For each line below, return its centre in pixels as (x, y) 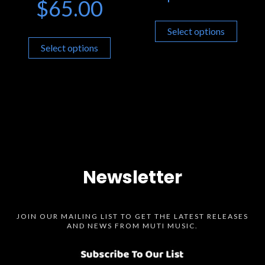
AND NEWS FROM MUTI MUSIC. (132, 225)
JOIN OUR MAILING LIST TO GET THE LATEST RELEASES (132, 216)
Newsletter (132, 177)
